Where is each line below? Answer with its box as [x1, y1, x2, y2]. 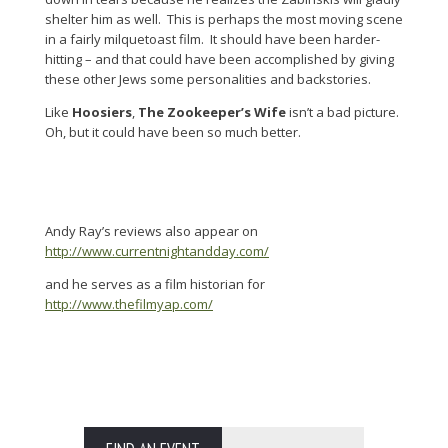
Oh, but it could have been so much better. [45, 123, 301, 142]
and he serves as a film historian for [45, 275, 265, 294]
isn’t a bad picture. [286, 103, 402, 122]
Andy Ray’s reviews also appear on [45, 222, 258, 241]
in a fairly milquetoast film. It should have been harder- [45, 30, 380, 49]
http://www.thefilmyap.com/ [45, 295, 213, 314]
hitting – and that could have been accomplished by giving [45, 50, 394, 69]
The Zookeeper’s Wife [138, 103, 286, 122]
